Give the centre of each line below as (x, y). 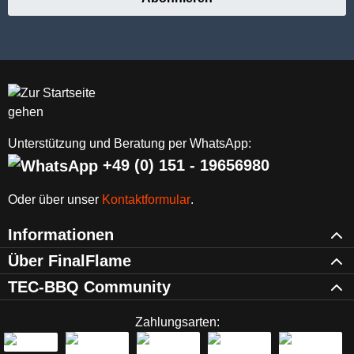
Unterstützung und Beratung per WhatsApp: (130, 143)
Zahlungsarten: (177, 322)
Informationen (61, 235)
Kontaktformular (146, 200)
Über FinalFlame (70, 261)
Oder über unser (55, 200)
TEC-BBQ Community (89, 287)
